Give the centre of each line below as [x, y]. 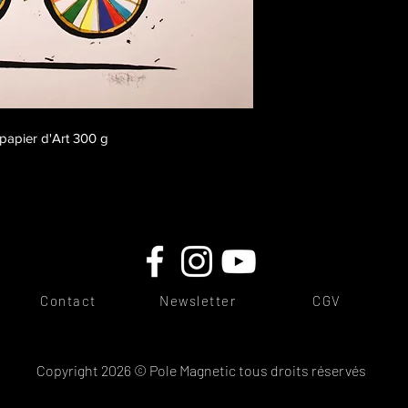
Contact [68, 301]
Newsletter [198, 301]
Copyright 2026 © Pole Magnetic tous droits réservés [201, 370]
